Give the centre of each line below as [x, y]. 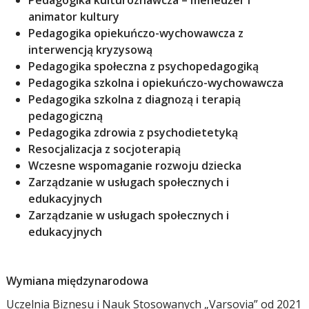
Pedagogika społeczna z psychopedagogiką [144, 66]
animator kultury [74, 17]
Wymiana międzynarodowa [78, 281]
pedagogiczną [66, 116]
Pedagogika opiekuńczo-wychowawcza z [136, 33]
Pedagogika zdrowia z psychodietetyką [133, 132]
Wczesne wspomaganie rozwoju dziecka [135, 166]
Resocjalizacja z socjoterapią [105, 149]
